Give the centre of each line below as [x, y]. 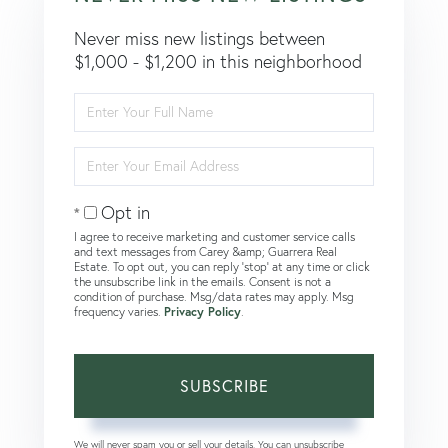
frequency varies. [119, 311]
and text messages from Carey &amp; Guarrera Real [205, 251]
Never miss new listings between [199, 38]
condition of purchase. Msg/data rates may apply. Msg [214, 296]
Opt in [125, 212]
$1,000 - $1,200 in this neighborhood [218, 61]
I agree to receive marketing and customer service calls [214, 236]
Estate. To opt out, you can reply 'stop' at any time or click [222, 266]
